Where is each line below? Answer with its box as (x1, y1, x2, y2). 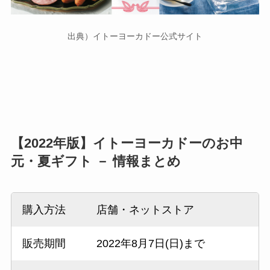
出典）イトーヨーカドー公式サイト (67, 31, 202, 41)
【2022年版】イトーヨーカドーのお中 (10, 136, 243, 151)
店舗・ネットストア (96, 203, 194, 216)
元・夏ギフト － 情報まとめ (10, 154, 181, 169)
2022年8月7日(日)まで (96, 237, 205, 250)
